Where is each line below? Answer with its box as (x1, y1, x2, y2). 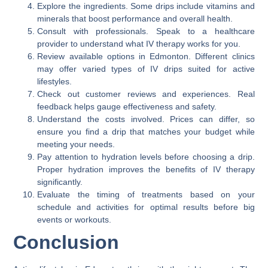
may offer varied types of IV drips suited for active (37, 63, 255, 74)
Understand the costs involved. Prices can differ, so (37, 114, 255, 124)
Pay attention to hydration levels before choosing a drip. (37, 151, 255, 162)
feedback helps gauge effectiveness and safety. (37, 101, 217, 111)
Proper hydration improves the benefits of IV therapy (37, 164, 255, 174)
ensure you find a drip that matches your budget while (37, 126, 255, 136)
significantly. (37, 176, 83, 187)
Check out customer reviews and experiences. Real (37, 89, 255, 99)
